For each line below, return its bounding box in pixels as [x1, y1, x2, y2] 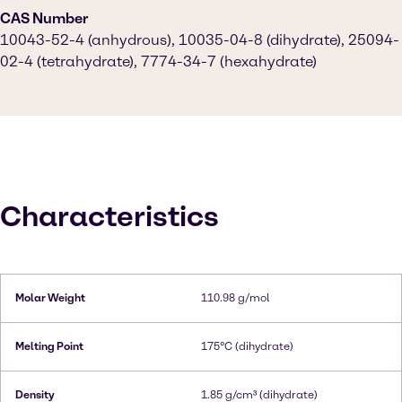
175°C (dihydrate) [201, 340, 293, 353]
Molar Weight [15, 292, 85, 304]
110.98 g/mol [201, 292, 269, 304]
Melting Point [15, 340, 83, 353]
